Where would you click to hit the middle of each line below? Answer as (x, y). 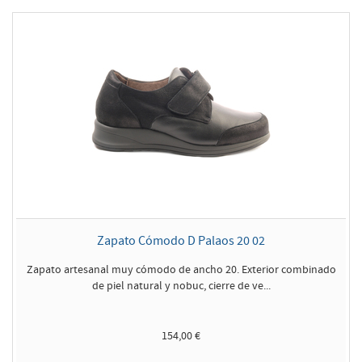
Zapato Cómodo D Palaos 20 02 (181, 240)
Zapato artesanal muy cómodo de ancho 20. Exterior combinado (181, 269)
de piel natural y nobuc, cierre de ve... (181, 286)
